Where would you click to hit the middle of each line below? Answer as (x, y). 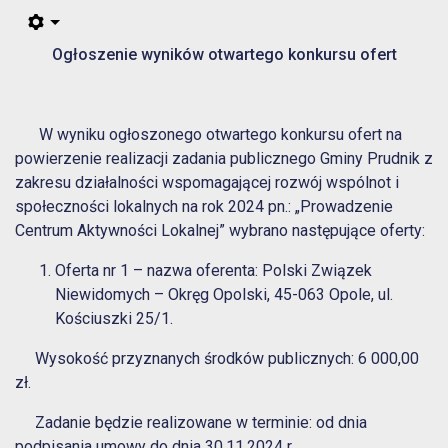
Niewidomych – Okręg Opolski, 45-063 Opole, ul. (224, 295)
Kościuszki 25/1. (114, 319)
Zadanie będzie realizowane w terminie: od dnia (191, 423)
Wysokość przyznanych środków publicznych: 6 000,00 (217, 359)
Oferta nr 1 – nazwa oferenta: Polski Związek (213, 271)
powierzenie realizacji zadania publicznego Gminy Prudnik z (224, 159)
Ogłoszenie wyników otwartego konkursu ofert (224, 55)
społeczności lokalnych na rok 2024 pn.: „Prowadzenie (204, 207)
